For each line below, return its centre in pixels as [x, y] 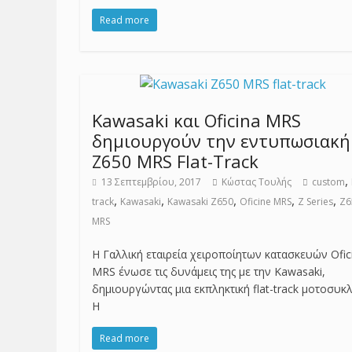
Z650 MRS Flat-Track [175, 161]
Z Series [315, 202]
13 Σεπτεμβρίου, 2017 [151, 182]
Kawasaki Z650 [200, 202]
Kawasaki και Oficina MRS [196, 120]
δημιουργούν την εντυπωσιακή [221, 141]
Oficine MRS [266, 202]
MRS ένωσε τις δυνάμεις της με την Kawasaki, [209, 271]
